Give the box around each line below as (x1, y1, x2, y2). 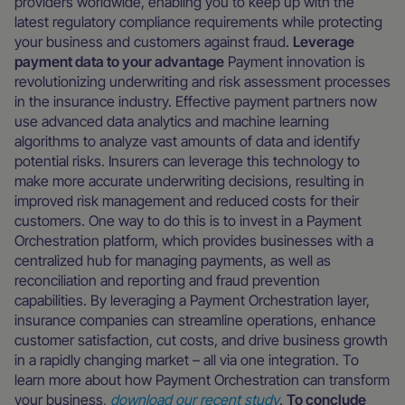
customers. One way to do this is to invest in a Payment (14, 212, 362, 230)
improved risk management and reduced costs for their (14, 192, 359, 210)
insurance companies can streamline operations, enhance (14, 311, 376, 329)
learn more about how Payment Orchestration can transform (14, 371, 390, 389)
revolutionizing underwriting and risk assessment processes (14, 72, 391, 90)
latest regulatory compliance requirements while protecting (14, 13, 382, 31)
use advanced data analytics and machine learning (14, 112, 329, 130)
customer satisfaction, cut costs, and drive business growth (14, 331, 388, 349)
